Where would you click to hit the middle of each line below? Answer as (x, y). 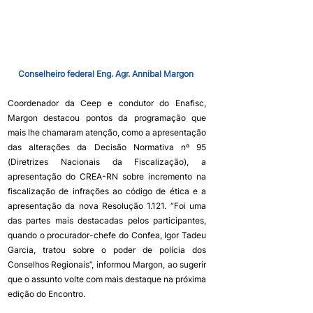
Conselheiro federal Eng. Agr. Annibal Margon (107, 74)
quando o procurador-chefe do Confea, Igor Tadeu (107, 235)
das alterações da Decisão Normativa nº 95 (107, 147)
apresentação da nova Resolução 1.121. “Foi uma (107, 206)
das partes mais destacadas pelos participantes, (107, 221)
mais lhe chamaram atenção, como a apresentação (107, 133)
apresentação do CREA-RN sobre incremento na (107, 177)
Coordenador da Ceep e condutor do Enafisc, (107, 103)
